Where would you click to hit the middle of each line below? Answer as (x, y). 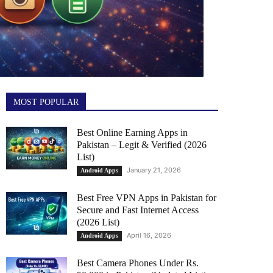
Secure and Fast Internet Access (138, 210)
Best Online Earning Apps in (132, 132)
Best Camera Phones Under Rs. (138, 263)
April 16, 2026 (149, 235)
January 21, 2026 (154, 170)
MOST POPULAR (46, 102)
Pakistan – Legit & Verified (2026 (142, 144)
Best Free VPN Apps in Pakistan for (147, 197)
